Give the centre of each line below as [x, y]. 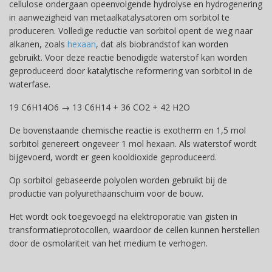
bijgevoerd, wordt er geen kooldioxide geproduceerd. [113, 157]
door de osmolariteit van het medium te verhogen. [108, 243]
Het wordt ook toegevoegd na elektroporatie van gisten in [123, 216]
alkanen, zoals [38, 44]
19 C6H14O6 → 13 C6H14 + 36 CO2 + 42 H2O [100, 107]
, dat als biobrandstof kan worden [162, 44]
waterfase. [30, 84]
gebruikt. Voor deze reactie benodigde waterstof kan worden [128, 57]
